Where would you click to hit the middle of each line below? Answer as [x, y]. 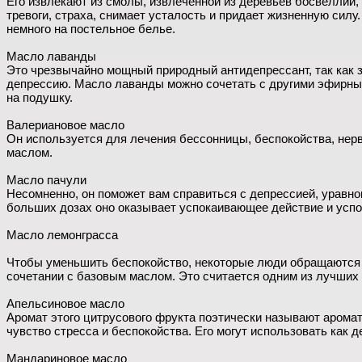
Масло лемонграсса [62, 235]
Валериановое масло [65, 125]
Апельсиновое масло [65, 303]
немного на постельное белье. [91, 29]
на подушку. [40, 97]
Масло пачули [46, 180]
